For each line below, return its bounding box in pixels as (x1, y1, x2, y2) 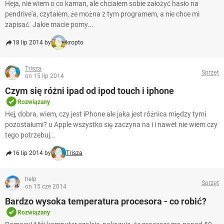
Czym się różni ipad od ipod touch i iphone (5, 85, 174, 96)
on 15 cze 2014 (25, 183, 66, 190)
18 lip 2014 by (12, 39, 51, 46)
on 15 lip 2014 (25, 72, 64, 80)
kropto (66, 39, 83, 46)
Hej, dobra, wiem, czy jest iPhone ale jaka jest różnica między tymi (5, 110, 206, 118)
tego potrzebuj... (5, 131, 56, 139)
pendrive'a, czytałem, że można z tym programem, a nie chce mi (5, 10, 199, 18)
